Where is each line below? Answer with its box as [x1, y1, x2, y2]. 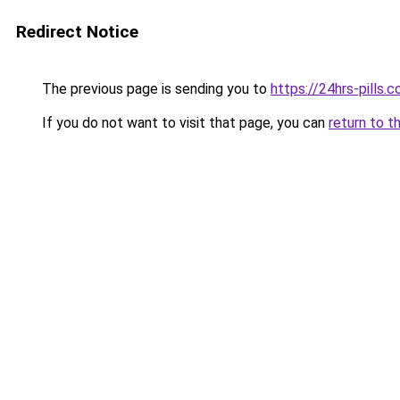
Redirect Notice [16, 21, 138, 42]
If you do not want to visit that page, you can [38, 114, 329, 131]
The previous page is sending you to [38, 80, 271, 97]
